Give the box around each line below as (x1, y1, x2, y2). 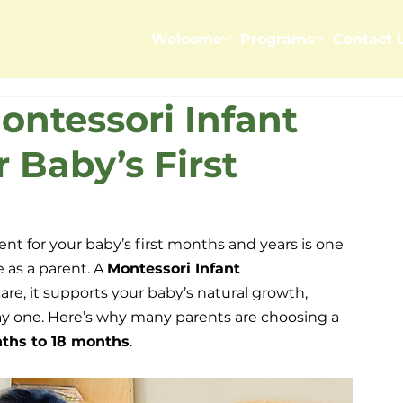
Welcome (151, 30, 223, 48)
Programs (240, 30, 316, 48)
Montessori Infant (107, 259, 245, 277)
